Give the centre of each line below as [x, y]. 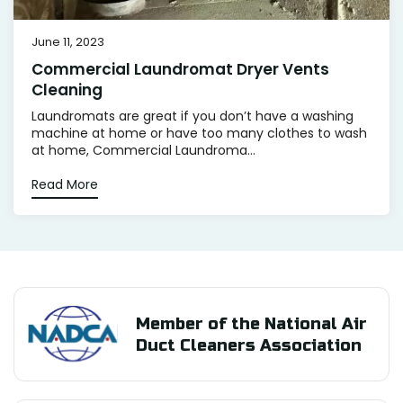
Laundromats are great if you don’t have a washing [193, 116]
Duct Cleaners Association [249, 345]
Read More [65, 185]
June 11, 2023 [68, 42]
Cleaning [67, 90]
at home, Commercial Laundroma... [143, 151]
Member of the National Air [251, 323]
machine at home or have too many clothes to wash [199, 134]
